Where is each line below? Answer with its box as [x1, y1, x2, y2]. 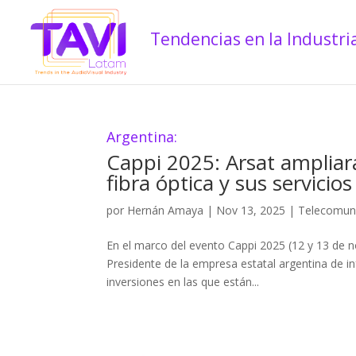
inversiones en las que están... [106, 274, 260, 289]
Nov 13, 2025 [216, 203, 286, 218]
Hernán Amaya [127, 203, 204, 218]
